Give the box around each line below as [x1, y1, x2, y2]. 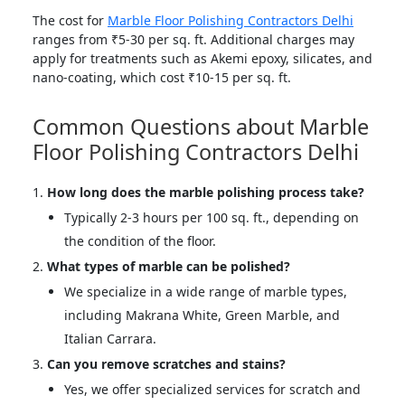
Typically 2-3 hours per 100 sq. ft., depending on [64, 208, 359, 226]
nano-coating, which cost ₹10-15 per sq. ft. [33, 68, 291, 86]
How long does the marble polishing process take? [47, 183, 364, 201]
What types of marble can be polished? [47, 257, 290, 275]
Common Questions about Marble [33, 111, 369, 141]
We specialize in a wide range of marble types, [64, 282, 347, 300]
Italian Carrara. [64, 329, 156, 347]
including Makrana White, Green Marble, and [64, 306, 340, 324]
